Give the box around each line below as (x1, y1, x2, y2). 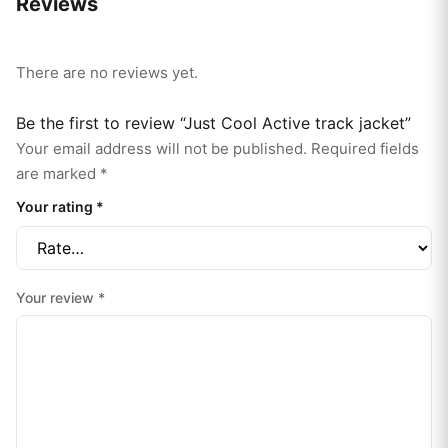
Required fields (311, 139, 419, 159)
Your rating (16, 198, 96, 216)
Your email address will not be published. (16, 139, 307, 159)
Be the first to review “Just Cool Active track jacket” (16, 113, 411, 134)
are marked (16, 164, 100, 184)
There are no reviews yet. (16, 63, 198, 83)
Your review (16, 289, 98, 307)
